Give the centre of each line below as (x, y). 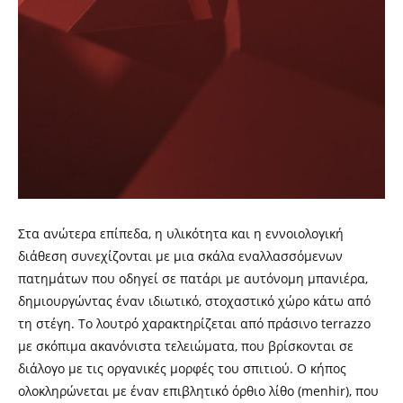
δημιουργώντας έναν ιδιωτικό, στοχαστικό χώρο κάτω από (194, 301)
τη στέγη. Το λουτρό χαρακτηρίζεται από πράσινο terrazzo (194, 324)
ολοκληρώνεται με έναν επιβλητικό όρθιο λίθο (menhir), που (198, 391)
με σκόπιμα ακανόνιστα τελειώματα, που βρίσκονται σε (186, 346)
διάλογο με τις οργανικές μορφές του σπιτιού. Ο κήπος (182, 369)
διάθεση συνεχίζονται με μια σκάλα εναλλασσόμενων (180, 256)
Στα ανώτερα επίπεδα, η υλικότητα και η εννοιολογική (181, 234)
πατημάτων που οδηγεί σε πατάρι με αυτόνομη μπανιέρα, (193, 279)
